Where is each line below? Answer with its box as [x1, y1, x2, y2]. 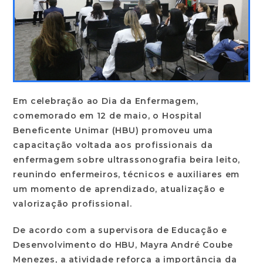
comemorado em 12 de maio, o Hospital [13, 110, 203, 122]
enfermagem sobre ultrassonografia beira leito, [13, 154, 241, 166]
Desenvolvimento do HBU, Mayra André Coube [13, 240, 234, 251]
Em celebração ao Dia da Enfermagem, [13, 96, 198, 107]
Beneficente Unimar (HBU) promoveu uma [13, 125, 214, 136]
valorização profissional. [13, 198, 132, 210]
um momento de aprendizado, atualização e [13, 184, 225, 195]
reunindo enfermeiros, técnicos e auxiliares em [13, 169, 240, 180]
